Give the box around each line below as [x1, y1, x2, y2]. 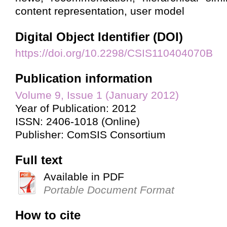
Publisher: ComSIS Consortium [15, 128, 166, 140]
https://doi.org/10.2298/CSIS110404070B [15, 47, 213, 59]
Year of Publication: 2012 [15, 102, 136, 114]
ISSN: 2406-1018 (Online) [15, 115, 140, 127]
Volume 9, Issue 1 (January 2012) [15, 89, 179, 101]
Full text [15, 153, 62, 167]
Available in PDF [44, 170, 124, 182]
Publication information [15, 71, 153, 86]
